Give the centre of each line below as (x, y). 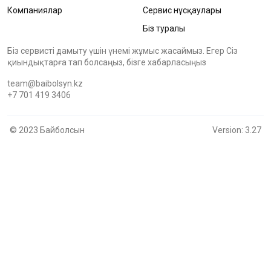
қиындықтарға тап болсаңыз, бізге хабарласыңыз (107, 62)
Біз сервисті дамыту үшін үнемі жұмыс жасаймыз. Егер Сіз (122, 51)
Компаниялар (35, 10)
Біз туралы (164, 28)
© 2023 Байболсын (47, 130)
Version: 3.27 (237, 130)
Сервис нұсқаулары (182, 10)
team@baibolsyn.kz (45, 83)
